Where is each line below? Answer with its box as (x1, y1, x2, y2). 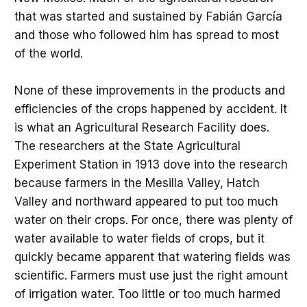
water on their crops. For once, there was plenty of (14, 212, 293, 227)
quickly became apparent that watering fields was (14, 249, 291, 264)
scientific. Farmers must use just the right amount (14, 268, 288, 282)
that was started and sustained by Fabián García (14, 9, 282, 23)
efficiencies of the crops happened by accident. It (14, 101, 287, 116)
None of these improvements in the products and (14, 83, 285, 97)
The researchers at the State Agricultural (14, 138, 241, 153)
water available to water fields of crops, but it (14, 231, 265, 245)
